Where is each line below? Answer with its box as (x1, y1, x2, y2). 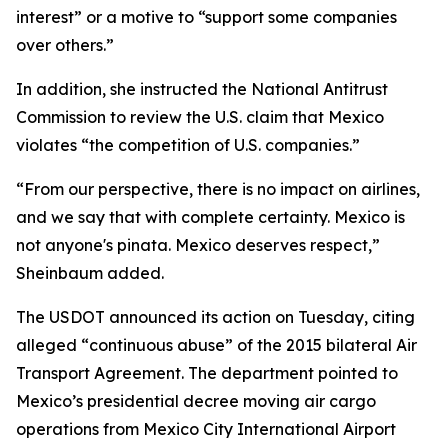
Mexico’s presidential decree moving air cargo (16, 391, 376, 411)
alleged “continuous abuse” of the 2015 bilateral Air (16, 335, 417, 355)
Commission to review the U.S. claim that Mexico (16, 107, 384, 127)
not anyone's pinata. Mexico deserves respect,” (16, 235, 380, 255)
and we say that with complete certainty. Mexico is (16, 207, 405, 227)
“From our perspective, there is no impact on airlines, (16, 179, 420, 199)
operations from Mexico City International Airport (16, 419, 396, 439)
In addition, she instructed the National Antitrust (16, 79, 388, 99)
